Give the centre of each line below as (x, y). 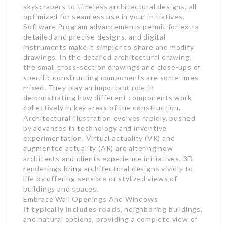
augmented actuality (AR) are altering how (98, 148)
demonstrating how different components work (108, 98)
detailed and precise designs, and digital (94, 37)
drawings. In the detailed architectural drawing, (108, 57)
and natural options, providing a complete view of (111, 219)
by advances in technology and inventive (95, 128)
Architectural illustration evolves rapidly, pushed (109, 118)
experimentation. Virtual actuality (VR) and (99, 138)
